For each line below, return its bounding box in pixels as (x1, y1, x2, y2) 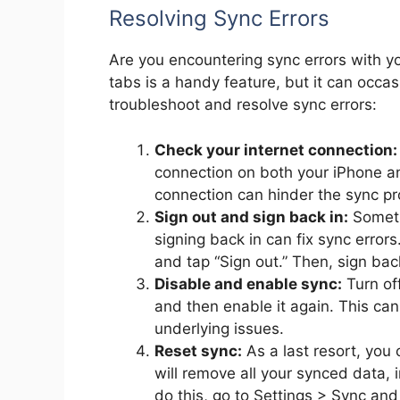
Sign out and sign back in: (154, 207, 348, 226)
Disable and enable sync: (154, 274, 342, 293)
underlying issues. (154, 319, 284, 337)
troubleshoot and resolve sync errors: (109, 96, 377, 114)
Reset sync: (154, 341, 242, 360)
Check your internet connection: (154, 140, 397, 159)
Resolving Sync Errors (109, 5, 329, 32)
